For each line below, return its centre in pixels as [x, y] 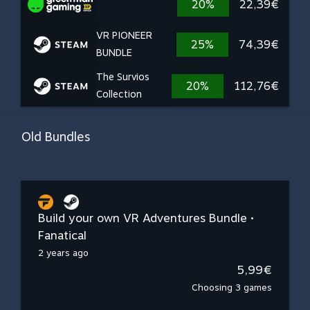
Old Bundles [56, 137]
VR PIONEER [124, 35]
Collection [119, 94]
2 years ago [63, 253]
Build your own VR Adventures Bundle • [146, 218]
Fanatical [62, 235]
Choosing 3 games [232, 288]
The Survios [122, 77]
